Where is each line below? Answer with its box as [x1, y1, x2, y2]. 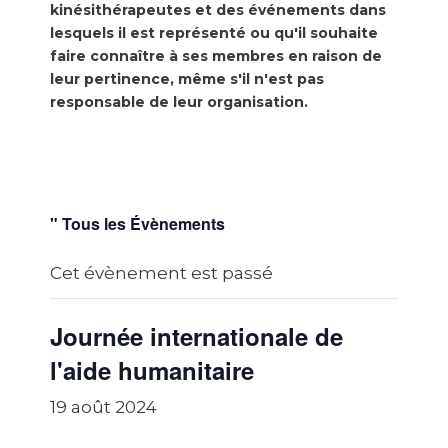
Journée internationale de [50, 319, 343, 353]
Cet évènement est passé [50, 263, 273, 283]
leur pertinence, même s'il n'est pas [50, 70, 324, 88]
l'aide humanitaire [50, 353, 254, 387]
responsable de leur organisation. [50, 93, 308, 111]
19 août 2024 [50, 397, 157, 417]
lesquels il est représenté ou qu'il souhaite [50, 24, 378, 42]
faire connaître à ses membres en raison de [50, 47, 382, 65]
